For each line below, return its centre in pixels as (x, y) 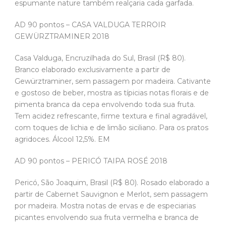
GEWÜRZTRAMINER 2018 (63, 37)
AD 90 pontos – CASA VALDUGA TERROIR (90, 25)
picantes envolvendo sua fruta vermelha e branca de (107, 218)
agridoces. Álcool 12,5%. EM (63, 139)
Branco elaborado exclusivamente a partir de (93, 70)
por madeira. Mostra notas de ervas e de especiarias (105, 206)
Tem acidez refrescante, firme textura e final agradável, (111, 116)
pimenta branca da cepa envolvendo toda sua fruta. (105, 105)
